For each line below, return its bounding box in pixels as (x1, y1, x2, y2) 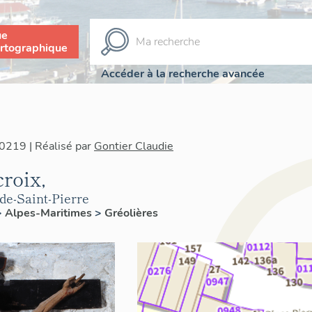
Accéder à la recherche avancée (101, 65, 265, 81)
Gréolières (104, 205, 158, 221)
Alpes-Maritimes (5, 205, 95, 221)
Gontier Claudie (94, 139, 173, 154)
